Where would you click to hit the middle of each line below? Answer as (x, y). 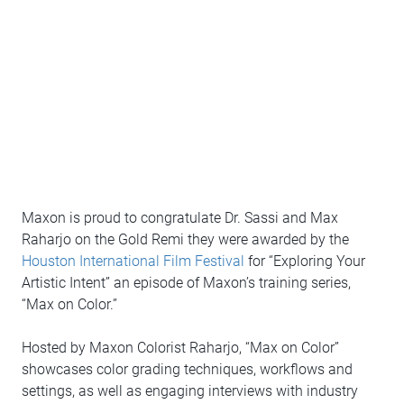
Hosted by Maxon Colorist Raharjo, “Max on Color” (180, 348)
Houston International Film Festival (133, 261)
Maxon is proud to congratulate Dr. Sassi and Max (180, 218)
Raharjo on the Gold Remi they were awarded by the (185, 239)
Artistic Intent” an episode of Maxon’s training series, (186, 283)
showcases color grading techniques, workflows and (187, 369)
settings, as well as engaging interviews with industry (190, 391)
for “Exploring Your (305, 261)
